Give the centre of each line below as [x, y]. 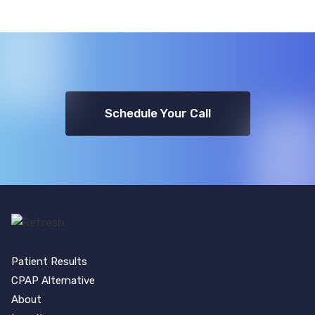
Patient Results [49, 262]
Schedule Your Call [157, 114]
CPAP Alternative [53, 281]
